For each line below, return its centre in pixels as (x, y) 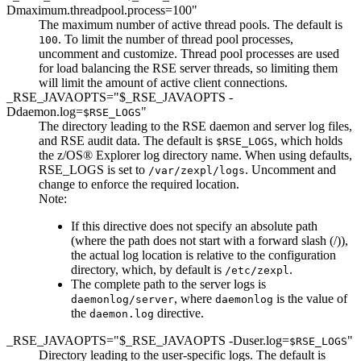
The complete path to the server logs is (168, 284)
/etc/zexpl (257, 270)
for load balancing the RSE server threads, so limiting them (188, 68)
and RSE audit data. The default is (127, 140)
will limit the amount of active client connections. (163, 82)
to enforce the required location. (157, 184)
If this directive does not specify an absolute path (194, 226)
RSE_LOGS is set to (93, 169)
